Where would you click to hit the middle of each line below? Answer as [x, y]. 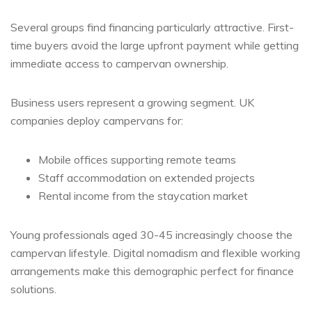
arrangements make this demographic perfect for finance [152, 271]
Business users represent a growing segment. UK [132, 102]
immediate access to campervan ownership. [119, 63]
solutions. [33, 289]
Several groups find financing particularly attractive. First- [152, 27]
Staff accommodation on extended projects [147, 177]
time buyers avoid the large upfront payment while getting [155, 45]
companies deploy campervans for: [97, 120]
